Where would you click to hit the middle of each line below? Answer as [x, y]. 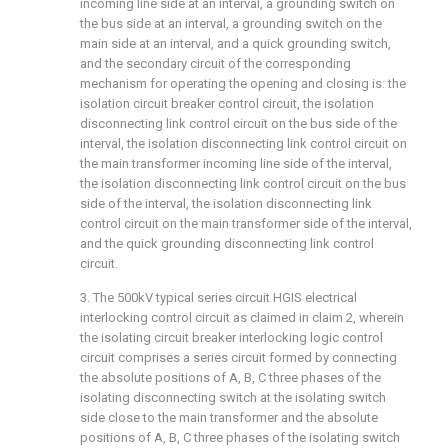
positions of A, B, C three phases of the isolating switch [240, 437]
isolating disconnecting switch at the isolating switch [233, 397]
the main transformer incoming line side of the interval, [236, 163]
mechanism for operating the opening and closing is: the [243, 83]
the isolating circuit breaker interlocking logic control [231, 337]
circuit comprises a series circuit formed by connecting [238, 357]
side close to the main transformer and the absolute [229, 417]
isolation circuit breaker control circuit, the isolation [227, 103]
